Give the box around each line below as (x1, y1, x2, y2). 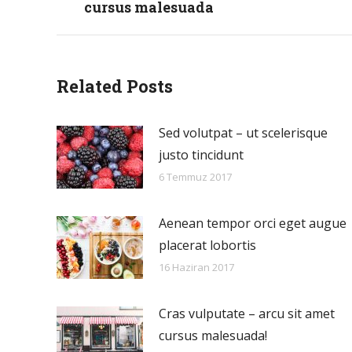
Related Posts (57, 74, 173, 97)
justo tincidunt (159, 145, 244, 163)
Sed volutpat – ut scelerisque (159, 123, 328, 141)
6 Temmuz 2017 (159, 169, 232, 184)
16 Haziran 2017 (159, 259, 234, 274)
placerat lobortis (159, 236, 256, 254)
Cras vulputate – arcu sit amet (159, 304, 335, 322)
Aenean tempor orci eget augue (159, 214, 346, 232)
